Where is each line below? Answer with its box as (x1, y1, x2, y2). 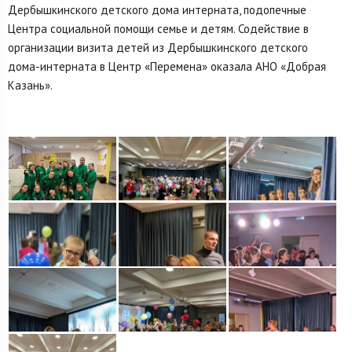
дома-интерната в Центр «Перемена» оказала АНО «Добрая (8, 58, 326, 74)
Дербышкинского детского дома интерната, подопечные (8, 2, 306, 17)
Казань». (8, 77, 53, 93)
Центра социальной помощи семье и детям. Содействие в (8, 20, 309, 36)
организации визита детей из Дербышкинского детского (8, 39, 308, 55)
